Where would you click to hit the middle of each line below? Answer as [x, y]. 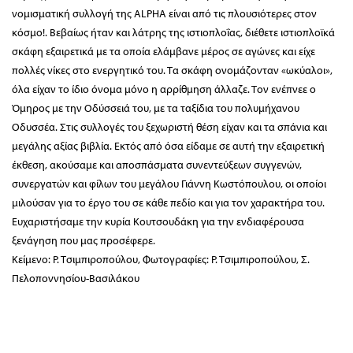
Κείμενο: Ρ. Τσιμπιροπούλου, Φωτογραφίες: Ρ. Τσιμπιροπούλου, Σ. [161, 259]
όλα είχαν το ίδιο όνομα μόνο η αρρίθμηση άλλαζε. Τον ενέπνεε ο [164, 89]
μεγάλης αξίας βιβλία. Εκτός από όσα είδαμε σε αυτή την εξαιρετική [168, 145]
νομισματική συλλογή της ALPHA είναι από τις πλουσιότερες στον [164, 13]
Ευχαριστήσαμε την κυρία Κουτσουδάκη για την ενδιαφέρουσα [158, 221]
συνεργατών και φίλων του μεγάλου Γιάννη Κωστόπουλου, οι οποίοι [169, 183]
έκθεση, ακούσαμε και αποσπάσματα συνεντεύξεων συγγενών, [157, 164]
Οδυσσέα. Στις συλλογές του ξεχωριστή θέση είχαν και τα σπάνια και [169, 126]
